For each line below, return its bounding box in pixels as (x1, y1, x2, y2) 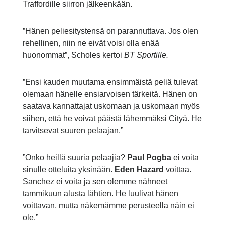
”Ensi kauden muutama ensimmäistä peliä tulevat (22, 78, 197, 87)
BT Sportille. (124, 51, 168, 60)
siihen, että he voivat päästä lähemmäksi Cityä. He (22, 114, 202, 123)
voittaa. (165, 165, 191, 174)
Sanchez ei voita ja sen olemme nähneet (22, 177, 167, 186)
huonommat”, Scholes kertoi (22, 51, 124, 60)
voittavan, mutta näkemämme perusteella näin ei (22, 201, 194, 210)
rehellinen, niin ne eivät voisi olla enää (22, 39, 159, 48)
